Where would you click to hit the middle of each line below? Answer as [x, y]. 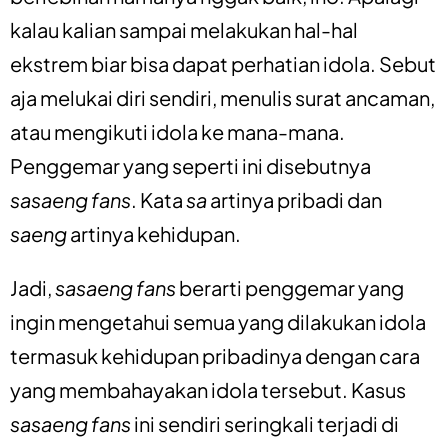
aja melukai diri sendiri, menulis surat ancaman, [222, 97]
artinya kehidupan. [154, 233]
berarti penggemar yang [291, 287]
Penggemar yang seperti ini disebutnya [190, 165]
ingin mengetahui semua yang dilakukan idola [218, 321]
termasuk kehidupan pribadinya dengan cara [215, 355]
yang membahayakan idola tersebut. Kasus [208, 389]
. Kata [158, 199]
